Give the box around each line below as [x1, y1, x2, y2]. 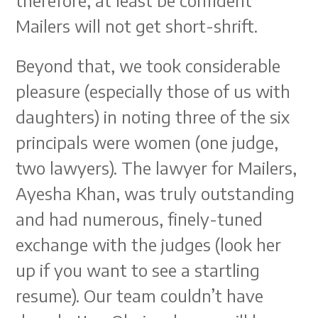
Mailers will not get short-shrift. [16, 15, 258, 36]
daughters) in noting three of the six [16, 106, 290, 127]
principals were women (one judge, [16, 131, 279, 153]
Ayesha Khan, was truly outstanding [16, 182, 295, 204]
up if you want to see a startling [16, 259, 261, 280]
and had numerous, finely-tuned [16, 208, 263, 229]
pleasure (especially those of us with [16, 80, 291, 102]
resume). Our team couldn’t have [16, 285, 264, 306]
